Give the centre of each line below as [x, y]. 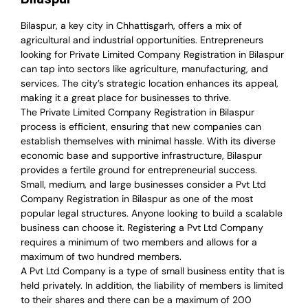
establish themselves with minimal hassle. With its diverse [148, 141]
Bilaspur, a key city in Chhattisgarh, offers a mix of [131, 26]
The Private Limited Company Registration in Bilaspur [137, 112]
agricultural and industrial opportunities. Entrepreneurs [142, 40]
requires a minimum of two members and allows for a [139, 242]
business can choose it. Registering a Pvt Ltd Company [142, 228]
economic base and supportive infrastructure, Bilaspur [141, 156]
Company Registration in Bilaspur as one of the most [137, 199]
